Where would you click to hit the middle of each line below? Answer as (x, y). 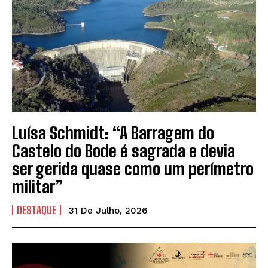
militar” (37, 186)
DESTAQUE (36, 210)
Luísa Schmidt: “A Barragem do (113, 133)
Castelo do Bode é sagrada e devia (124, 150)
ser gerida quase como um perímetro (133, 168)
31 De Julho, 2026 (108, 210)
